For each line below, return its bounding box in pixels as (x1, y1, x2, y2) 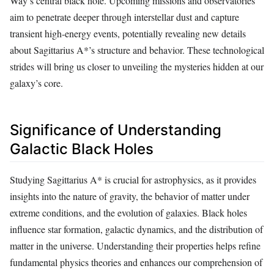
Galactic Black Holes (10, 140, 154, 158)
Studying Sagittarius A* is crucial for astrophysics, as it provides (10, 172, 256, 186)
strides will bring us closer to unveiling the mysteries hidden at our (10, 60, 264, 73)
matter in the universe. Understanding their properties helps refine (10, 239, 261, 252)
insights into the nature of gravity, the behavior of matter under (10, 189, 250, 202)
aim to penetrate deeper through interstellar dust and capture (10, 10, 239, 24)
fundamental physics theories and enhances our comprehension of (10, 255, 262, 268)
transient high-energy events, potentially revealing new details (10, 27, 246, 40)
